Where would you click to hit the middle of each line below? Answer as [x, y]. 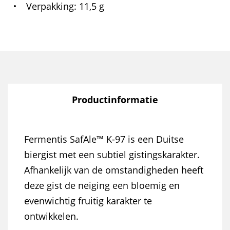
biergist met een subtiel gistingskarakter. [112, 155]
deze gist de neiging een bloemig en [102, 185]
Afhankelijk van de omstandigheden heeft [114, 170]
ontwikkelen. [51, 216]
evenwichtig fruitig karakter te [88, 201]
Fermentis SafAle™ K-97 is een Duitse [104, 139]
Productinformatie [115, 100]
